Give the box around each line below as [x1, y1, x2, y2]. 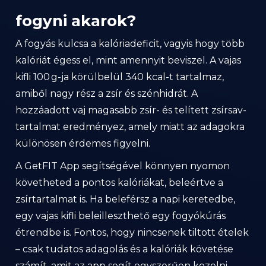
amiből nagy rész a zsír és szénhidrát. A [15, 88, 198, 99]
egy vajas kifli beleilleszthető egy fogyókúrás [15, 210, 226, 221]
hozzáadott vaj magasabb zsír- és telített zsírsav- [15, 104, 246, 116]
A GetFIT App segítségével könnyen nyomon [15, 160, 230, 172]
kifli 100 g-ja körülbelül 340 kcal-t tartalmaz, [15, 71, 224, 83]
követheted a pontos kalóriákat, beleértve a [15, 177, 223, 188]
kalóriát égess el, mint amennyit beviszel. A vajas [15, 55, 241, 66]
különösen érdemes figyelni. [15, 138, 150, 149]
